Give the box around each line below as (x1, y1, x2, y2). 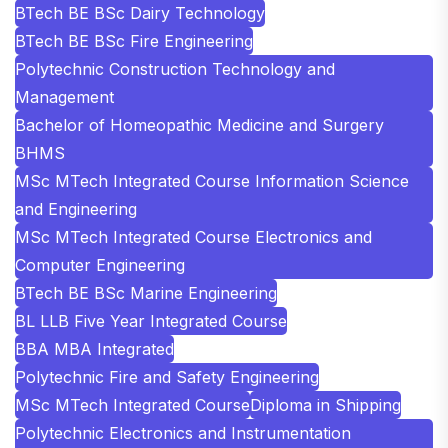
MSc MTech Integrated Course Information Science (15, 170, 409, 191)
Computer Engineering (15, 254, 185, 275)
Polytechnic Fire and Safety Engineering (15, 366, 319, 387)
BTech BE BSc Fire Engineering (15, 30, 253, 51)
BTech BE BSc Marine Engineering (15, 282, 277, 303)
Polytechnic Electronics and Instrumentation (15, 422, 351, 443)
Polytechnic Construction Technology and (15, 58, 335, 79)
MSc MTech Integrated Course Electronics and (15, 226, 372, 247)
